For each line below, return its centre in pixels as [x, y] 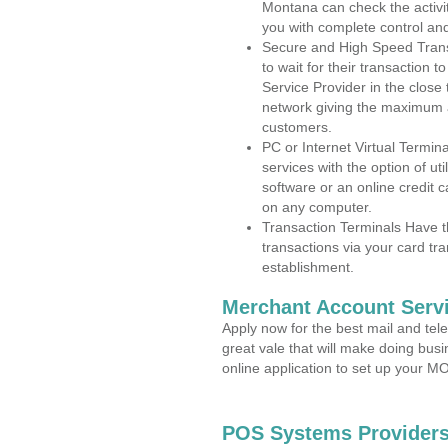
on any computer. [317, 207]
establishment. [308, 267]
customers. [297, 127]
